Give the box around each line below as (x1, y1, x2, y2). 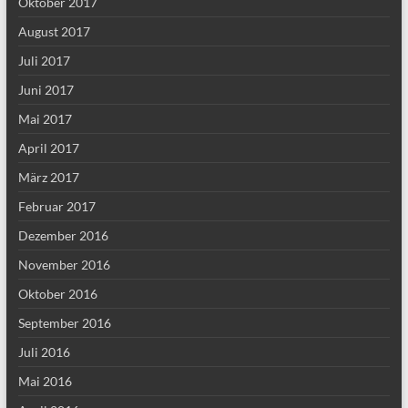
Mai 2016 (17, 373, 72, 389)
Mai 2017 (17, 111, 72, 127)
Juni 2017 (17, 82, 74, 97)
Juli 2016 (17, 344, 70, 360)
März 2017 (17, 169, 79, 185)
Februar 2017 (17, 199, 96, 214)
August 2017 (17, 24, 90, 39)
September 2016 (17, 315, 111, 331)
